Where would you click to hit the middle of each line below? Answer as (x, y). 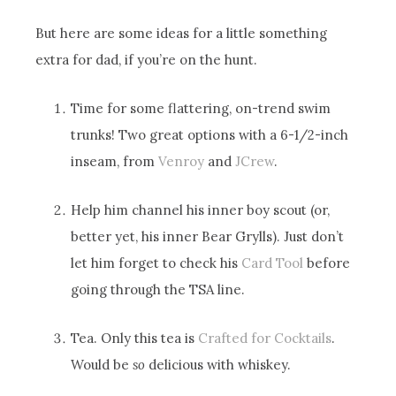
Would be (102, 364)
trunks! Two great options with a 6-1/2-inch (210, 134)
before (327, 263)
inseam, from (115, 161)
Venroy (182, 161)
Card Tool (273, 263)
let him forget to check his (156, 263)
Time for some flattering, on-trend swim (201, 108)
